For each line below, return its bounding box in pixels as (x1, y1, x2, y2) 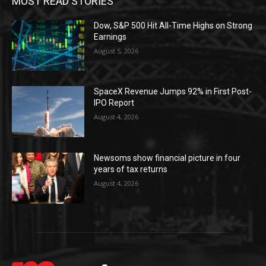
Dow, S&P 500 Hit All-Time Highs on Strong (94, 20, 253, 30)
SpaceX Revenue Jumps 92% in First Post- (94, 87, 252, 97)
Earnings (94, 31, 127, 42)
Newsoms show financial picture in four (94, 153, 241, 163)
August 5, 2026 (94, 46, 139, 55)
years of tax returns (94, 164, 168, 174)
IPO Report (94, 98, 135, 108)
